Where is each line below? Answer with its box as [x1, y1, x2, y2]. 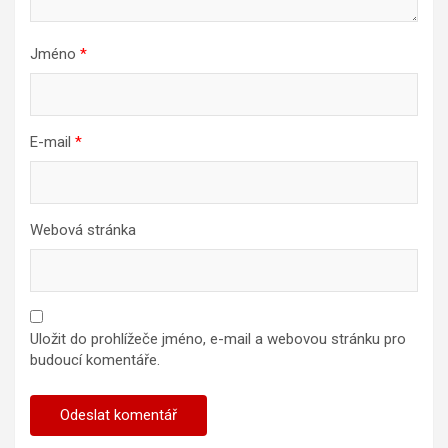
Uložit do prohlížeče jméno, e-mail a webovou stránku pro [30, 329, 406, 348]
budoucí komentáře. [30, 350, 160, 369]
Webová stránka [30, 220, 136, 239]
